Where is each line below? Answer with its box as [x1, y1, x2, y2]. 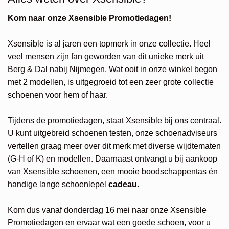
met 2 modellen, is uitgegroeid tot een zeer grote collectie [8, 78, 214, 87]
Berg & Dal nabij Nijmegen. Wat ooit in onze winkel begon [8, 65, 217, 74]
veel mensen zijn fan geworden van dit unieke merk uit [8, 52, 204, 61]
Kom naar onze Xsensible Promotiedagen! [8, 14, 171, 23]
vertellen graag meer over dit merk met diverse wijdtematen [8, 142, 221, 151]
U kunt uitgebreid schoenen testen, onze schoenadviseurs [8, 129, 217, 138]
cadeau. [108, 180, 139, 189]
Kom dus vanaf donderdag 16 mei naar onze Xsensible [8, 205, 207, 215]
